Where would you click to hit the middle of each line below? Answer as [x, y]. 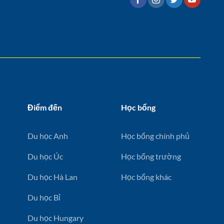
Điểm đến [44, 107]
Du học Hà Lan [52, 176]
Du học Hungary [55, 217]
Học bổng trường [151, 156]
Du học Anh [47, 135]
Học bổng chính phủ [155, 135]
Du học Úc [45, 156]
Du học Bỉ [44, 197]
